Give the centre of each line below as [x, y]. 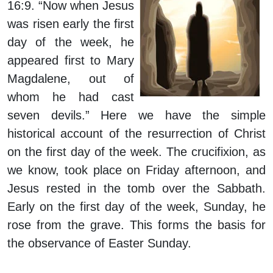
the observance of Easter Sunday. [99, 243]
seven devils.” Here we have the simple [136, 115]
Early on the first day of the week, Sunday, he [136, 207]
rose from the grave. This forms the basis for [136, 225]
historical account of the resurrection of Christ [136, 134]
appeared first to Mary [71, 61]
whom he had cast [71, 97]
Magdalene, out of [71, 79]
